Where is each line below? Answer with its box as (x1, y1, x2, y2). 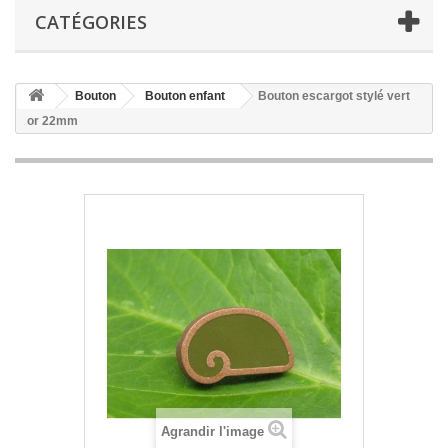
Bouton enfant (145, 89, 225, 103)
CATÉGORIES (35, 10, 147, 34)
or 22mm (27, 114, 78, 128)
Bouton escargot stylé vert (258, 89, 410, 103)
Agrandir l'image (161, 424, 264, 439)
